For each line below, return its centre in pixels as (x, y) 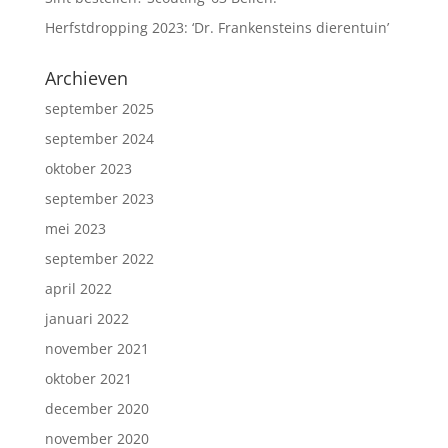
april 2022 (78, 289)
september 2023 (99, 199)
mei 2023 (75, 229)
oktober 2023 (88, 169)
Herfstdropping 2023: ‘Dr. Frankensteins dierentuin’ (216, 28)
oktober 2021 (88, 379)
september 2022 (99, 259)
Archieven (86, 78)
